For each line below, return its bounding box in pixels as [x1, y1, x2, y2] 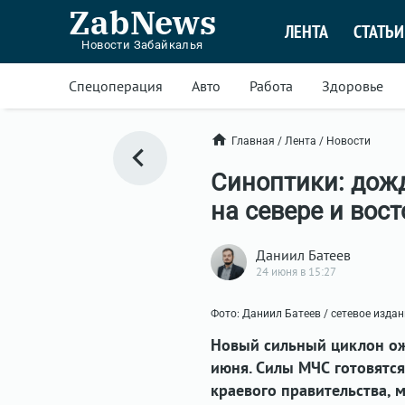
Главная [231, 134, 275, 147]
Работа [250, 77, 293, 95]
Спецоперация [69, 77, 163, 95]
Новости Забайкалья [81, 38, 203, 52]
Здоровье [322, 77, 383, 95]
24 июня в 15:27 [256, 263, 336, 279]
